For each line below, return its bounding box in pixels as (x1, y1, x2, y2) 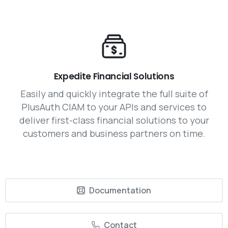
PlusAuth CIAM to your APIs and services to (21, 101, 207, 113)
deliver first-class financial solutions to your (19, 114, 209, 127)
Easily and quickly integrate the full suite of (20, 88, 208, 100)
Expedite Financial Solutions (53, 70, 175, 83)
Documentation (89, 185, 151, 196)
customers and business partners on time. (22, 127, 206, 140)
